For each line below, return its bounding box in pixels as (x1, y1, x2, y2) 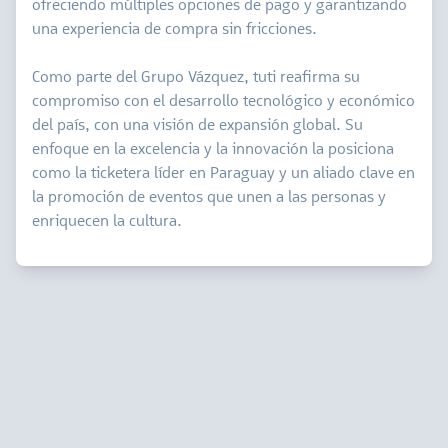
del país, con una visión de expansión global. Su (32, 118, 363, 134)
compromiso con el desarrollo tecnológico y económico (32, 94, 415, 110)
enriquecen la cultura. (32, 214, 182, 230)
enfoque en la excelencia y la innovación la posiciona (32, 142, 394, 158)
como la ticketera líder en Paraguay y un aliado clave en (32, 166, 415, 182)
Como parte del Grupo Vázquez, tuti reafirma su (32, 70, 360, 86)
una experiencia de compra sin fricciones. (32, 22, 317, 38)
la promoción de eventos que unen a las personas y (32, 190, 386, 206)
